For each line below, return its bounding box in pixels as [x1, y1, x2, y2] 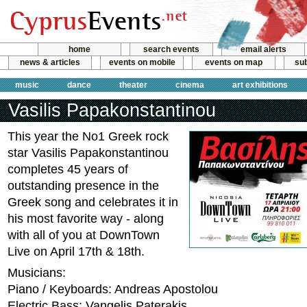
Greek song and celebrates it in [8, 195, 178, 209]
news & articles [20, 58, 80, 68]
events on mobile [108, 58, 175, 68]
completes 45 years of [8, 162, 128, 176]
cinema [175, 79, 204, 90]
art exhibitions [232, 79, 288, 90]
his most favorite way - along [8, 212, 164, 225]
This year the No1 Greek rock [8, 130, 169, 143]
